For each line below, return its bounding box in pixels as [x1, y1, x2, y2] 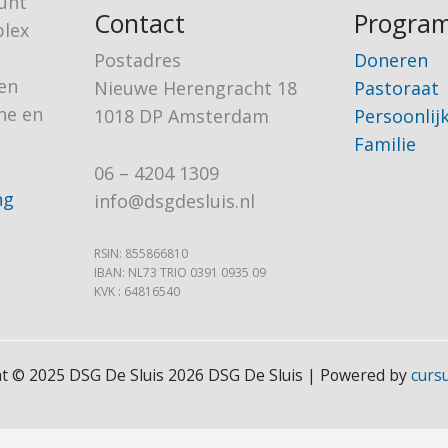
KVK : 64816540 [94, 282, 180, 300]
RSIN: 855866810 [94, 244, 188, 262]
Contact [94, 6, 185, 41]
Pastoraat [354, 76, 439, 101]
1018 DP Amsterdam [94, 104, 269, 129]
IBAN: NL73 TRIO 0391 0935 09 [94, 263, 266, 281]
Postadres [94, 48, 181, 73]
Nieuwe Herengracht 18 [94, 76, 297, 101]
